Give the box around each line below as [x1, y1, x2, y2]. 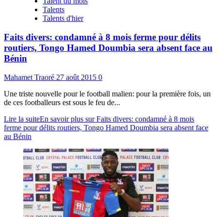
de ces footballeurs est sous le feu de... [4, 98, 120, 107]
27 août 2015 [56, 73, 98, 81]
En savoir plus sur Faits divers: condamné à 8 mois [40, 114, 194, 123]
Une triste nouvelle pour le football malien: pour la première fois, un [4, 89, 211, 98]
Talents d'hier [43, 14, 83, 23]
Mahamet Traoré [4, 73, 56, 81]
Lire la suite [4, 114, 40, 123]
